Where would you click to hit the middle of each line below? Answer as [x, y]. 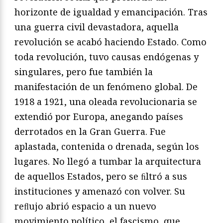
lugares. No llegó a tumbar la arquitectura [108, 161]
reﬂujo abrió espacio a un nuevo [85, 206]
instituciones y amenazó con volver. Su [100, 191]
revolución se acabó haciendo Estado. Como [111, 42]
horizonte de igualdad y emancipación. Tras [111, 12]
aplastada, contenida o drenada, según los [107, 146]
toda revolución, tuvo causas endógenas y [107, 56]
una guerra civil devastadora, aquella [97, 27]
